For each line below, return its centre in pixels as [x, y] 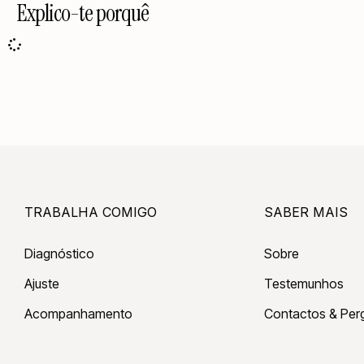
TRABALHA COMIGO [91, 212]
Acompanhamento [78, 313]
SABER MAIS [306, 212]
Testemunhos [304, 283]
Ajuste [42, 283]
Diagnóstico [59, 253]
